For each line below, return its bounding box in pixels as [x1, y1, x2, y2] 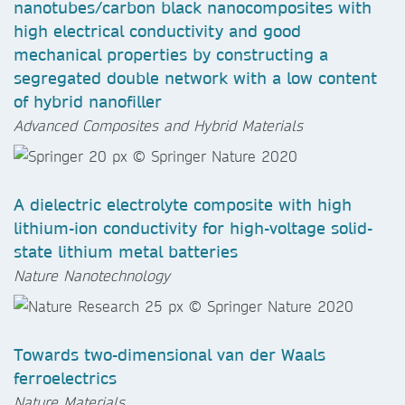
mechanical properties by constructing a [14, 44, 328, 66]
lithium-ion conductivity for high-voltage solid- [14, 218, 372, 240]
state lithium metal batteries [14, 241, 238, 263]
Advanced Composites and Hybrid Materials [14, 116, 303, 136]
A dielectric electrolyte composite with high [14, 194, 352, 216]
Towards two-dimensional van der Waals [14, 344, 325, 366]
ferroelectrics [14, 368, 117, 390]
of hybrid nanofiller [14, 91, 162, 113]
